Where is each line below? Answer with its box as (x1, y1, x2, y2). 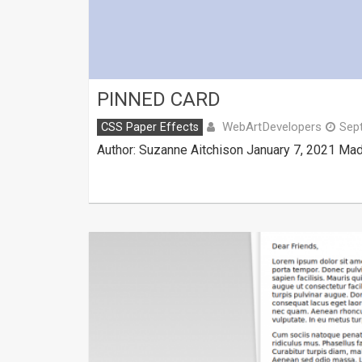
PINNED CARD (97, 88, 221, 112)
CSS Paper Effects (101, 120, 199, 135)
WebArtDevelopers (222, 120, 322, 135)
